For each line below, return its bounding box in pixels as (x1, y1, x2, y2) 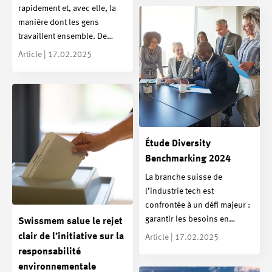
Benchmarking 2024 (145, 154, 231, 165)
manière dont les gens (18, 18, 99, 27)
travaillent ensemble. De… (18, 32, 113, 41)
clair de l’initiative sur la (18, 231, 124, 242)
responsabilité (18, 246, 81, 257)
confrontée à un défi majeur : (145, 200, 250, 209)
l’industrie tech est (145, 186, 214, 195)
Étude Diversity (145, 139, 211, 149)
